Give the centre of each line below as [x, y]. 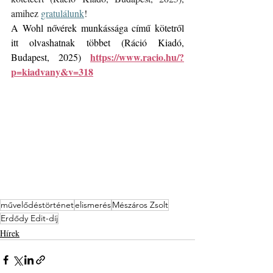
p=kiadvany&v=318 [52, 72]
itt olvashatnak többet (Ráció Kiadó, [97, 42]
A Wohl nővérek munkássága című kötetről [97, 28]
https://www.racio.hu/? [137, 57]
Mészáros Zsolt [140, 204]
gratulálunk [62, 13]
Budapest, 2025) [51, 57]
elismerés [93, 204]
